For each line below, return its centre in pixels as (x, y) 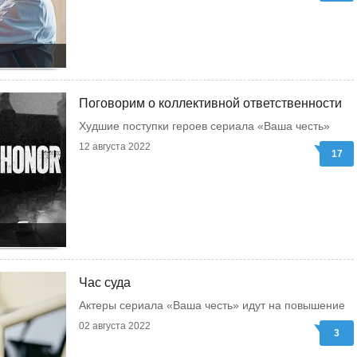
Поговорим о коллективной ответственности (210, 103)
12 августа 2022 (115, 147)
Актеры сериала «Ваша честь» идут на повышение (212, 305)
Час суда (105, 282)
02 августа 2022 (115, 326)
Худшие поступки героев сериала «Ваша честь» (204, 126)
